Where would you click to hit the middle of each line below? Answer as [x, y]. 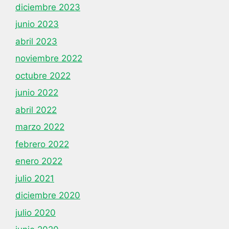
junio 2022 [37, 93]
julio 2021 [35, 178]
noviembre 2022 [49, 58]
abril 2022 [36, 110]
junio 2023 [37, 24]
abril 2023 [36, 41]
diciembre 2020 [48, 195]
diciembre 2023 [48, 7]
